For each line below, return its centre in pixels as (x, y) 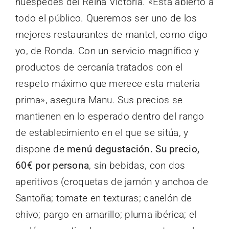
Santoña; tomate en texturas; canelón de (104, 198)
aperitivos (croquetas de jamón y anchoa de (112, 181)
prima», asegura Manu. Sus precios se (99, 100)
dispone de (41, 149)
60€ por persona (52, 165)
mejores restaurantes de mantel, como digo (112, 34)
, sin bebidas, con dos (137, 165)
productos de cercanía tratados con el (99, 67)
